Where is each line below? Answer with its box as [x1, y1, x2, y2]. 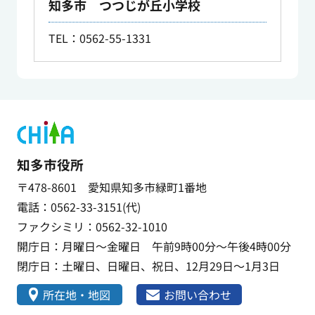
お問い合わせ [164, 286, 232, 304]
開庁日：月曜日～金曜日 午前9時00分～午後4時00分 [16, 238, 291, 255]
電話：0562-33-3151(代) [16, 198, 141, 216]
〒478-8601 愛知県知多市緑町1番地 [16, 179, 207, 196]
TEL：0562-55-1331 [48, 30, 151, 47]
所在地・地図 [42, 286, 110, 304]
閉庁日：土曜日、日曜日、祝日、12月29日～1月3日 [16, 257, 280, 275]
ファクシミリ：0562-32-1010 [16, 218, 167, 236]
